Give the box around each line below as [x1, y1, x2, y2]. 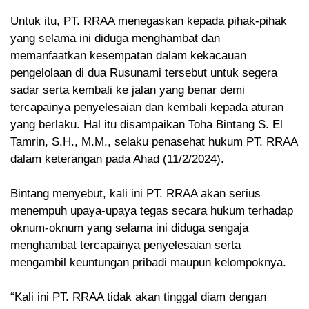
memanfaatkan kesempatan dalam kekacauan [10, 49, 246, 63]
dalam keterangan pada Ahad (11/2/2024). [10, 152, 224, 166]
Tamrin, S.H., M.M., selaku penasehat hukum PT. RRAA [10, 135, 297, 149]
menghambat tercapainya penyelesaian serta [10, 239, 241, 252]
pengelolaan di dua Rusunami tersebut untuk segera [10, 66, 277, 80]
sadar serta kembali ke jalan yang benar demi [10, 83, 245, 97]
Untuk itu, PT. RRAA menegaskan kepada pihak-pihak [10, 14, 287, 28]
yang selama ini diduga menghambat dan [10, 32, 220, 46]
